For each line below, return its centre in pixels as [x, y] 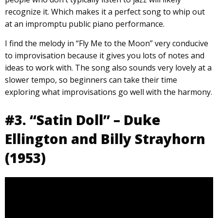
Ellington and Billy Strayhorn [105, 138]
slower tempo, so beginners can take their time [91, 80]
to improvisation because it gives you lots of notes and [105, 55]
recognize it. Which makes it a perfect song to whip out [105, 11]
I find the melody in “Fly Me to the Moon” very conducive [107, 43]
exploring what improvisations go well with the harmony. [109, 92]
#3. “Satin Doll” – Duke [83, 119]
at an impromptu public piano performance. [85, 24]
